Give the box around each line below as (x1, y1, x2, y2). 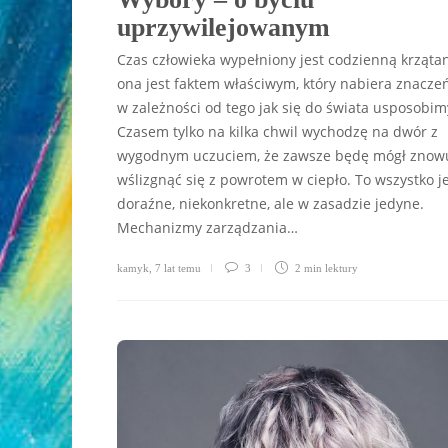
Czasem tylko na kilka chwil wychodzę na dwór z (117, 121, 438, 141)
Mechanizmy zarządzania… (117, 217, 298, 237)
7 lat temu (155, 261, 201, 274)
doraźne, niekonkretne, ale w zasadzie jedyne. (117, 193, 424, 213)
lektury (325, 261, 358, 274)
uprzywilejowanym (117, 12, 337, 42)
